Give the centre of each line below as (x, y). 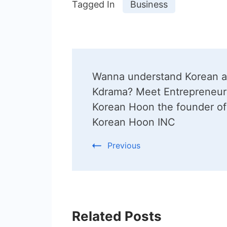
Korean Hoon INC (134, 122)
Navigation (119, 89)
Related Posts (117, 216)
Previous (124, 145)
